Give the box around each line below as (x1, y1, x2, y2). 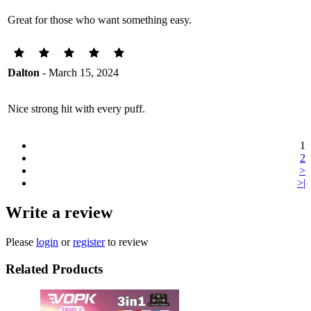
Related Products (6, 261, 103, 276)
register (73, 235, 105, 248)
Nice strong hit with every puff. (8, 103, 145, 115)
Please (6, 235, 36, 248)
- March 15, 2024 (40, 67, 119, 78)
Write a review (6, 203, 112, 221)
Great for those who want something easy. (8, 14, 192, 26)
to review (105, 235, 149, 248)
